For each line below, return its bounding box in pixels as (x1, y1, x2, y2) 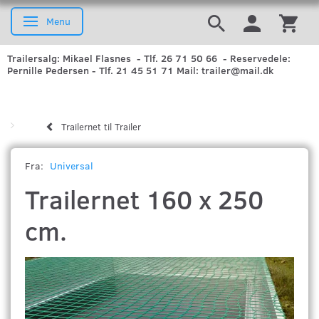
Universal (50, 159, 93, 173)
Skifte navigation (33, 16, 107, 29)
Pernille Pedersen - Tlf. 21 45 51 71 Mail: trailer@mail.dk (7, 63, 276, 78)
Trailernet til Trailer (61, 120, 141, 134)
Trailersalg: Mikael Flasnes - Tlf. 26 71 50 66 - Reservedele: (7, 51, 291, 66)
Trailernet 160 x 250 (25, 182, 263, 217)
